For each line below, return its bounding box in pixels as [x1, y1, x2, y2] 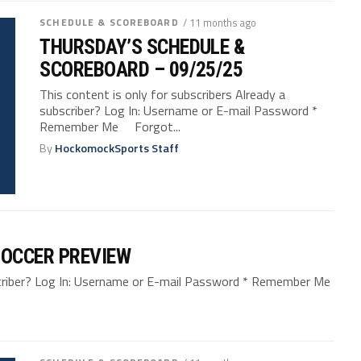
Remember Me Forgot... [39, 116, 181, 136]
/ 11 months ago [182, 14, 256, 31]
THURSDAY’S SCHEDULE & [39, 34, 245, 59]
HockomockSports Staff [55, 139, 180, 157]
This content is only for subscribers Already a [39, 84, 286, 104]
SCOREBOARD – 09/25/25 [39, 56, 243, 81]
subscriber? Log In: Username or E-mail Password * [39, 100, 318, 120]
